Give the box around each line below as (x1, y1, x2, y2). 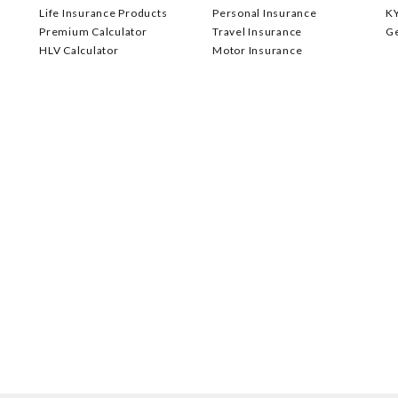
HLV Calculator (39, 44, 119, 57)
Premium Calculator (39, 25, 147, 38)
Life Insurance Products (39, 6, 168, 20)
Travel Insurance (212, 25, 302, 38)
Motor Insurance (212, 44, 303, 57)
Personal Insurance (212, 6, 317, 20)
